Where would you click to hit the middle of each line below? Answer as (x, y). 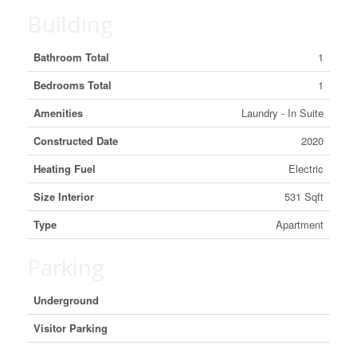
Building (70, 24)
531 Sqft (304, 196)
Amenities (58, 113)
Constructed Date (75, 141)
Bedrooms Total (72, 85)
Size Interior (63, 196)
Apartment (299, 224)
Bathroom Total (71, 57)
